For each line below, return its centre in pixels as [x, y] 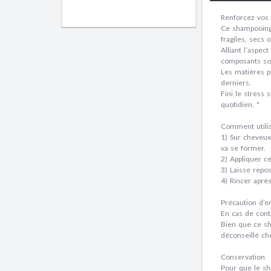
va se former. [243, 148]
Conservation [243, 257]
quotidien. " [240, 104]
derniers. [237, 83]
